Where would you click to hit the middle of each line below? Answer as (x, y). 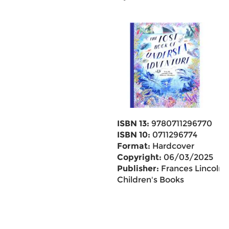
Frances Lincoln (191, 168)
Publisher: (138, 168)
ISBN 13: (133, 123)
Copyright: (139, 157)
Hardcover (172, 146)
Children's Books (150, 180)
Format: (133, 146)
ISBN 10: (133, 135)
